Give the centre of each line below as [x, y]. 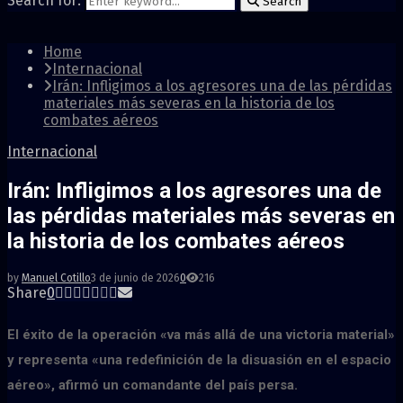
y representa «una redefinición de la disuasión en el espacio [199, 359]
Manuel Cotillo [56, 278]
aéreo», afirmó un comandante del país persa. [152, 385]
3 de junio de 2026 [135, 278]
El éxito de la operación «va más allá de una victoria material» [201, 334]
